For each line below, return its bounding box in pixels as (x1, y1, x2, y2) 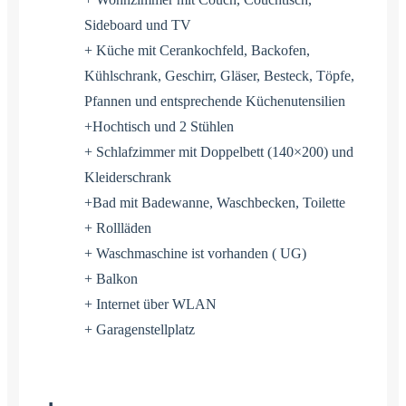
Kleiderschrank (84, 169, 171, 185)
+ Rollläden (84, 219, 151, 236)
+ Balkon (84, 270, 138, 286)
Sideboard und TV (84, 16, 191, 33)
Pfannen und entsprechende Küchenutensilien (84, 92, 345, 109)
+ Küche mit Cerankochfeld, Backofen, (84, 42, 310, 58)
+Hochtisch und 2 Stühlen (84, 118, 234, 134)
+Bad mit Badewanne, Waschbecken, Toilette (84, 194, 345, 210)
